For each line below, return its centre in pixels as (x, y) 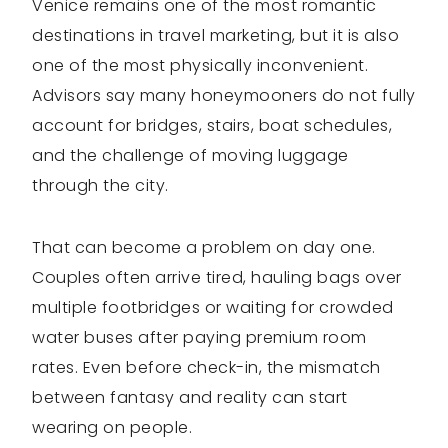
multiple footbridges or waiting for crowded (213, 307)
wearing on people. (112, 427)
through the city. (100, 185)
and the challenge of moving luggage (190, 155)
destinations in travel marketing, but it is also (215, 35)
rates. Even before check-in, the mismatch (206, 367)
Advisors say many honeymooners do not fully (224, 95)
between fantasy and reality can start (190, 397)
